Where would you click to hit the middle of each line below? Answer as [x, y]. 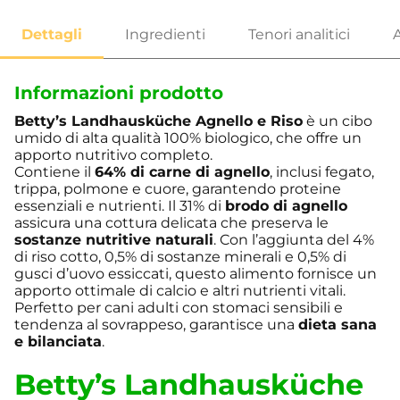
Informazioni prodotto [119, 93]
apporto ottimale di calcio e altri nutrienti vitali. [180, 291]
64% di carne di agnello [182, 172]
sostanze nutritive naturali [114, 240]
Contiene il [54, 172]
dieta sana [337, 325]
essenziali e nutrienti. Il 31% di [120, 206]
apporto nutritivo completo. [113, 155]
